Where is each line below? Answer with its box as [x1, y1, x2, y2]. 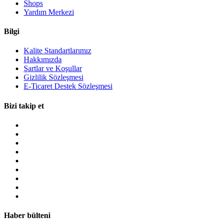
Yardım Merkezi [24, 7, 74, 16]
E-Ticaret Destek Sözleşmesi [24, 82, 112, 91]
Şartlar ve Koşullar [24, 64, 82, 73]
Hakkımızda [24, 55, 62, 64]
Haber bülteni [4, 211, 50, 220]
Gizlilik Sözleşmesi [24, 73, 83, 82]
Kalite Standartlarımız [24, 46, 91, 55]
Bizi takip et [4, 101, 44, 110]
